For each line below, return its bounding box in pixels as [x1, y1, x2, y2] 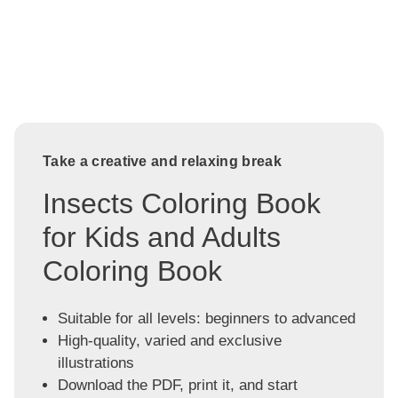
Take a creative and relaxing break [43, 154, 282, 170]
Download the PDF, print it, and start [57, 376, 298, 394]
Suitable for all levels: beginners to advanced [57, 309, 355, 327]
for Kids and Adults [43, 221, 281, 254]
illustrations [57, 354, 134, 371]
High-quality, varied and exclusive [57, 331, 282, 349]
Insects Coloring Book [43, 187, 321, 220]
